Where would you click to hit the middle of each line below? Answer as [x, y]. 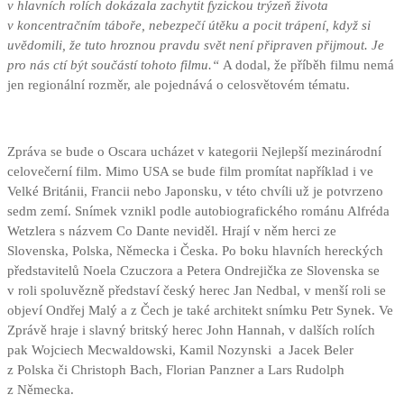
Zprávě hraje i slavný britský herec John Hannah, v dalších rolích [191, 331]
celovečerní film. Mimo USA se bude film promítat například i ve [190, 172]
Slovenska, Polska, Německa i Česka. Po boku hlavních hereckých [195, 251]
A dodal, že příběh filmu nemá [308, 65]
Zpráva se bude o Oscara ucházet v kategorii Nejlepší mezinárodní [194, 152]
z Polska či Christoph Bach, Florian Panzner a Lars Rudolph [176, 370]
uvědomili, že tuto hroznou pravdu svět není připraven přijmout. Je [196, 46]
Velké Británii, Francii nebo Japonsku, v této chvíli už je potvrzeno [195, 192]
